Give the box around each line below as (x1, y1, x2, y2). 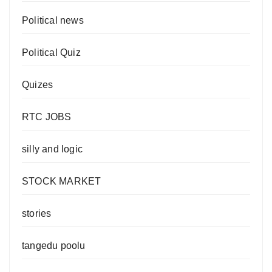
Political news (22, 15, 84, 26)
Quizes (22, 80, 53, 90)
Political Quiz (22, 47, 81, 58)
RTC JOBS (22, 112, 72, 123)
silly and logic (22, 144, 83, 155)
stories (22, 208, 52, 219)
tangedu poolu (22, 240, 86, 251)
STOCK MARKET (22, 176, 101, 187)
